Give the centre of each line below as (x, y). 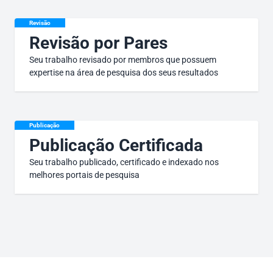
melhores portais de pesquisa (84, 175)
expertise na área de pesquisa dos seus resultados (124, 73)
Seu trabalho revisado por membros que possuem (123, 60)
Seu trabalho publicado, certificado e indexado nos (124, 162)
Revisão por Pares (98, 43)
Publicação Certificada (116, 145)
